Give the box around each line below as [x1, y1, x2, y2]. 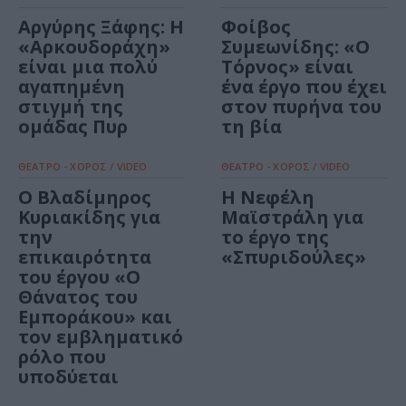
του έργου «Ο [18, 265, 140, 290]
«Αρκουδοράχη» [18, 34, 170, 60]
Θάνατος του [18, 285, 138, 310]
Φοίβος [221, 14, 291, 40]
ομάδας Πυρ [18, 114, 128, 140]
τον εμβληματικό [18, 324, 183, 350]
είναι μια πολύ [18, 54, 158, 80]
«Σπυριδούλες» [221, 245, 366, 270]
